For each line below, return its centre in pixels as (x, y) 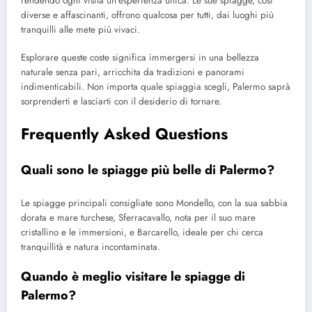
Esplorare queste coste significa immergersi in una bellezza (140, 58)
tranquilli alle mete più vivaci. (80, 30)
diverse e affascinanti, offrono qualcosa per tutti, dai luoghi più (147, 15)
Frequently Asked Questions (124, 133)
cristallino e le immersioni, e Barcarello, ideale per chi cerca (142, 232)
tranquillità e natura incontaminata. (91, 247)
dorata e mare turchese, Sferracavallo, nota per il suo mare (138, 217)
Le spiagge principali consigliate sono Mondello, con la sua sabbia (154, 203)
